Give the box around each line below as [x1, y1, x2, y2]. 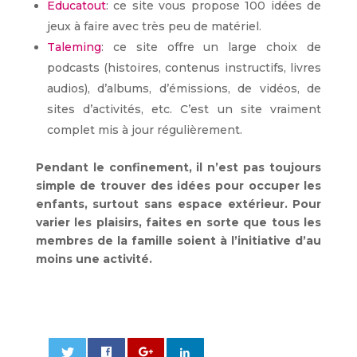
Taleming [46, 40, 101, 55]
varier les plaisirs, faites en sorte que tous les [35, 215, 322, 230]
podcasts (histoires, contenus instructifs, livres [46, 61, 322, 76]
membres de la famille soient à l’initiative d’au [35, 233, 322, 249]
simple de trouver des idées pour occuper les [35, 178, 322, 194]
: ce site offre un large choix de [100, 40, 322, 55]
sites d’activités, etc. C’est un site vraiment [46, 102, 322, 117]
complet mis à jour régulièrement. [46, 123, 242, 138]
